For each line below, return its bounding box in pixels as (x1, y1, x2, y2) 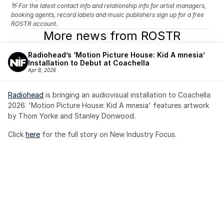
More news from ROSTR (43, 28, 180, 43)
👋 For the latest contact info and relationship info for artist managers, (11, 2, 206, 9)
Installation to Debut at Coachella (28, 58, 149, 67)
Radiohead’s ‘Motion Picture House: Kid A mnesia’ (28, 50, 205, 59)
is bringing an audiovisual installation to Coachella (43, 90, 210, 99)
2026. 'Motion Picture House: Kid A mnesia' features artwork (8, 101, 209, 109)
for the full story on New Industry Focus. (40, 130, 178, 138)
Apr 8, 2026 (28, 67, 56, 73)
